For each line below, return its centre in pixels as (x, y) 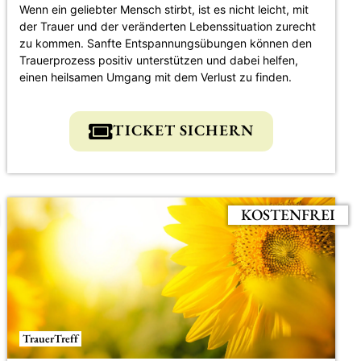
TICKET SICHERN (183, 130)
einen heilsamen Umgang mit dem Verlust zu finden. (156, 77)
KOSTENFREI (288, 214)
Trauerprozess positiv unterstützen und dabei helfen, (159, 60)
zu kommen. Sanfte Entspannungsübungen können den (166, 43)
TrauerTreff (51, 338)
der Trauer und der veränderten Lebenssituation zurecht (168, 26)
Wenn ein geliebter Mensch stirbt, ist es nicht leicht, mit (164, 9)
